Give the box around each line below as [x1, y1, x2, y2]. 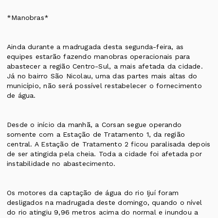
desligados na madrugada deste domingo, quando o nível [7, 199, 202, 207]
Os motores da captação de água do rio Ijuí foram [7, 189, 179, 197]
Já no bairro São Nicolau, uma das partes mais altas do [7, 72, 198, 80]
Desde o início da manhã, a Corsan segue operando [7, 121, 182, 129]
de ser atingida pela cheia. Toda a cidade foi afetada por [7, 150, 202, 158]
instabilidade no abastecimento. [7, 160, 116, 168]
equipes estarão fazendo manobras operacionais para [7, 53, 190, 61]
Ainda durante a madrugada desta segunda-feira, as [7, 43, 184, 51]
